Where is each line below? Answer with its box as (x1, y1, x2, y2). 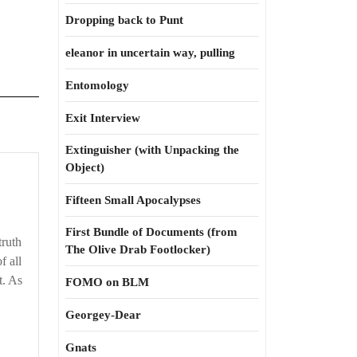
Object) (65, 161, 104, 174)
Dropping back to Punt (65, 14, 183, 26)
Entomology (65, 79, 129, 92)
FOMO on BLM (65, 276, 149, 288)
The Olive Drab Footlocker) (65, 243, 210, 256)
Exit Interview (65, 112, 140, 124)
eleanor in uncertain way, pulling (65, 46, 235, 59)
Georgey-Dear (65, 308, 141, 321)
